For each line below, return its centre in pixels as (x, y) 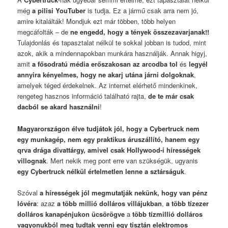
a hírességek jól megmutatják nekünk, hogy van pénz (124, 192)
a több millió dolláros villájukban (110, 203)
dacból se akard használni (59, 107)
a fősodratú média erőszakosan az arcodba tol (105, 64)
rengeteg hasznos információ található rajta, (83, 96)
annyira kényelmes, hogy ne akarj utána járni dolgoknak (106, 75)
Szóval (29, 192)
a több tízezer (188, 203)
